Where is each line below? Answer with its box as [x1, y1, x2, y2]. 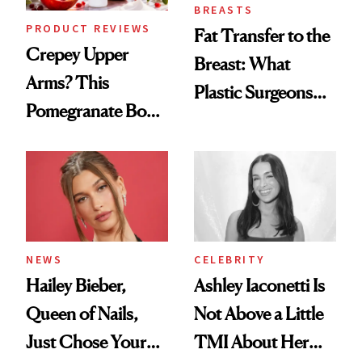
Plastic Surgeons [194, 82, 313, 103]
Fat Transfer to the [194, 25, 330, 47]
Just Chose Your [26, 330, 146, 352]
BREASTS [194, 2, 254, 18]
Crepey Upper [26, 43, 128, 65]
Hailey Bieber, [26, 274, 126, 296]
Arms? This [26, 71, 109, 93]
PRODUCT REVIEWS [26, 20, 151, 36]
